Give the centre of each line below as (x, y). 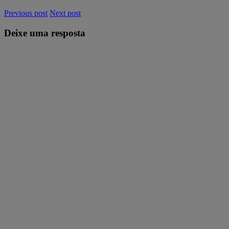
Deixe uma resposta (45, 33)
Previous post (26, 13)
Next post (65, 13)
